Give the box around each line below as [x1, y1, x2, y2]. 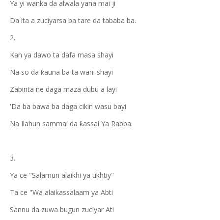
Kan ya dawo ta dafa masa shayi [10, 50, 113, 59]
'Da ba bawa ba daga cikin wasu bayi [10, 102, 126, 111]
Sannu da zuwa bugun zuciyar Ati [10, 205, 114, 214]
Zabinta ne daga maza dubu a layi [10, 84, 117, 94]
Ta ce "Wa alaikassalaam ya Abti [10, 188, 113, 197]
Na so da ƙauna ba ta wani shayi [10, 67, 113, 77]
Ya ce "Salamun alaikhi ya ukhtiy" [10, 170, 114, 180]
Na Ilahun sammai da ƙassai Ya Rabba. [10, 119, 133, 128]
